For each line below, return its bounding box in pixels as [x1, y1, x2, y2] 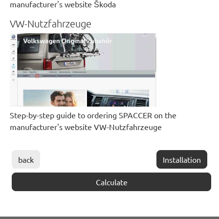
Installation [163, 154, 201, 164]
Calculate [95, 177, 128, 187]
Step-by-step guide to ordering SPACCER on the [10, 110, 176, 120]
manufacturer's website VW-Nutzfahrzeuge [10, 122, 162, 131]
